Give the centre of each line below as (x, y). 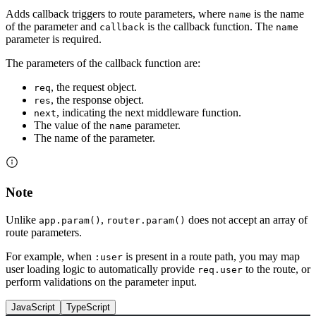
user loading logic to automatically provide (102, 269)
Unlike (22, 219)
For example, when (50, 256)
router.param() (146, 220)
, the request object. (94, 87)
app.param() (70, 220)
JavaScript (33, 307)
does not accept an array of (247, 219)
